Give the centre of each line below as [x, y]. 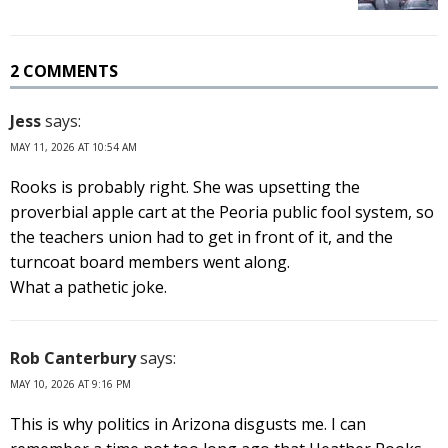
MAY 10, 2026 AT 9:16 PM [70, 383]
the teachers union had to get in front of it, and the [201, 236]
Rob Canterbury [73, 357]
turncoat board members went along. [150, 261]
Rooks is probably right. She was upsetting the [185, 186]
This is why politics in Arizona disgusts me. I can [188, 423]
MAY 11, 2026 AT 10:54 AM [73, 146]
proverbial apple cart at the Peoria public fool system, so [222, 211]
